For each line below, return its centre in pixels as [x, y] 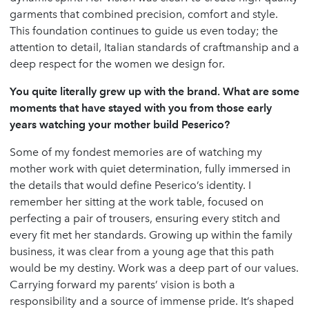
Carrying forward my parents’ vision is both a [122, 284]
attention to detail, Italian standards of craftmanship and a [154, 47]
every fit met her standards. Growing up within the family [151, 235]
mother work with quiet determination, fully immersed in [150, 168]
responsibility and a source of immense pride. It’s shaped [152, 301]
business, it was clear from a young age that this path [142, 251]
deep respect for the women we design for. [117, 63]
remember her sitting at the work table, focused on [137, 201]
